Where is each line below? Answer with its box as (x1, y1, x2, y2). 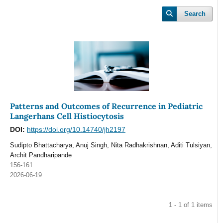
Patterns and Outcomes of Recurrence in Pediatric (9, 101, 203, 111)
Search (184, 10, 206, 18)
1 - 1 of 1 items (169, 201, 213, 209)
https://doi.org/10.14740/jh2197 (26, 125, 125, 134)
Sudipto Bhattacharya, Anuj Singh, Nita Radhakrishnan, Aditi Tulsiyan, (9, 141, 212, 149)
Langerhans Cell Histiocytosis (9, 111, 124, 121)
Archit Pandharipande (9, 151, 72, 159)
